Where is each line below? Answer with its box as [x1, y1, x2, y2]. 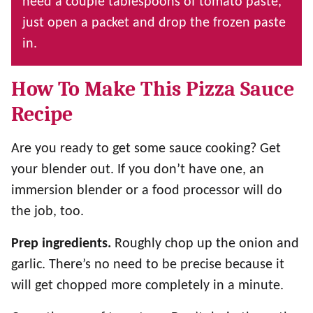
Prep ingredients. [11, 237, 115, 252]
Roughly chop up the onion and [115, 237, 299, 252]
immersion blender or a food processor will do [11, 184, 282, 198]
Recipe [11, 102, 73, 127]
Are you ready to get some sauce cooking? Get [11, 142, 281, 156]
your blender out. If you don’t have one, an [11, 163, 264, 177]
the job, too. [11, 205, 84, 219]
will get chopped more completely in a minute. [11, 279, 284, 293]
